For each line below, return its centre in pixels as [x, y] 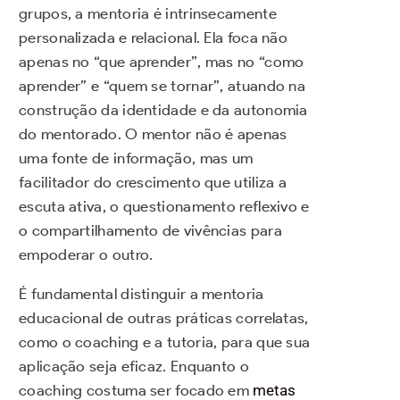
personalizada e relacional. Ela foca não [153, 38]
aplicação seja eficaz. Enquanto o [134, 367]
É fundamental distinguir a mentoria [142, 294]
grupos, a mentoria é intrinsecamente [148, 14]
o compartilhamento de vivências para [150, 231]
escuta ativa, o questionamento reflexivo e [164, 207]
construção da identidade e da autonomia [163, 110]
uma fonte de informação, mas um [136, 158]
